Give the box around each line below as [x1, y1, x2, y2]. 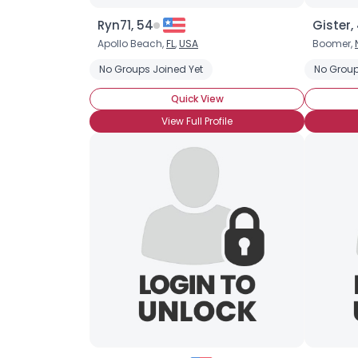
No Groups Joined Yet [99, 62, 203, 76]
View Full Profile [161, 114, 233, 128]
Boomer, [312, 37, 355, 50]
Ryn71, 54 [97, 17, 153, 34]
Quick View [170, 92, 224, 105]
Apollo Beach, [97, 37, 166, 50]
